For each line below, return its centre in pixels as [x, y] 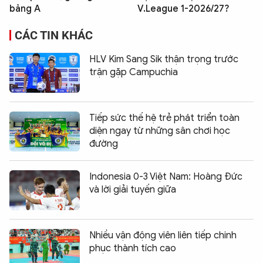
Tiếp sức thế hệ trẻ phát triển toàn [164, 118]
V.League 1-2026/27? [183, 9]
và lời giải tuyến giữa [133, 189]
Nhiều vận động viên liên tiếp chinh [163, 235]
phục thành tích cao [133, 248]
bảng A [25, 9]
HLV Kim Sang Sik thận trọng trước [164, 59]
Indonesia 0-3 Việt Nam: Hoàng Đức [166, 176]
